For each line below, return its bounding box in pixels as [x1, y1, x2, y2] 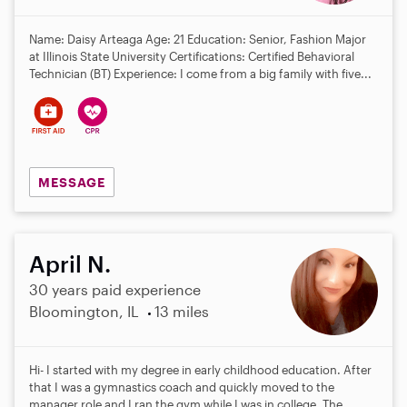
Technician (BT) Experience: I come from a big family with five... [29, 65, 372, 81]
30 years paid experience [29, 281, 201, 299]
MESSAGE [37, 174, 105, 190]
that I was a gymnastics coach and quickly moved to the [29, 380, 334, 395]
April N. [29, 250, 111, 278]
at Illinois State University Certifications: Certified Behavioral [29, 48, 354, 64]
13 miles [154, 303, 209, 321]
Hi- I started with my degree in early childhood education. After [29, 362, 372, 378]
